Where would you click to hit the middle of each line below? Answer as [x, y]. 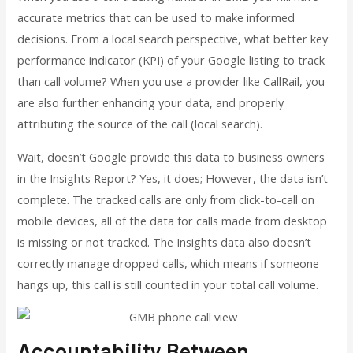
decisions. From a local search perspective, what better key [173, 39]
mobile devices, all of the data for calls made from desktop [173, 220]
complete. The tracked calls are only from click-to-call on [166, 199]
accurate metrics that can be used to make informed [156, 18]
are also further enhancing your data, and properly [151, 103]
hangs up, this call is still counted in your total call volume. [168, 284]
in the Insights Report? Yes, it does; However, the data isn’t [173, 178]
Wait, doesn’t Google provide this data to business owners [171, 156]
